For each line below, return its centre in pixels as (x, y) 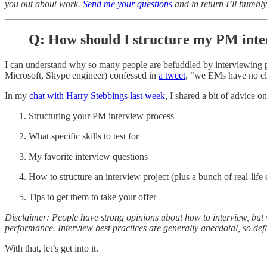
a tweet (172, 76)
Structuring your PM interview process (101, 116)
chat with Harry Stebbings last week (97, 96)
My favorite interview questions (88, 157)
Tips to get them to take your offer (92, 197)
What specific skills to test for (84, 136)
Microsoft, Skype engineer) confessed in (82, 76)
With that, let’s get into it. (52, 249)
